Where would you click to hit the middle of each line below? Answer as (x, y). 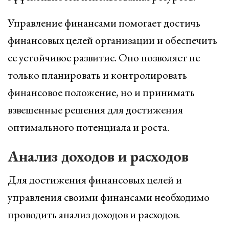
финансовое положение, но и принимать (101, 92)
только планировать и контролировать (97, 75)
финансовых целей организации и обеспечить (112, 40)
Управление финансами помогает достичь (104, 23)
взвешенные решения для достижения (95, 110)
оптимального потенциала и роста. (88, 127)
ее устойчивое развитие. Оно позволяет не (104, 58)
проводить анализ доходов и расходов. (94, 214)
